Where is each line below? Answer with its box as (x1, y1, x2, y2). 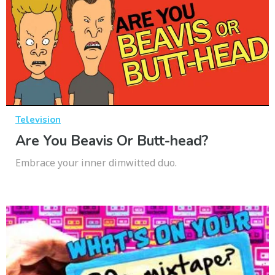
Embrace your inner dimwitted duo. (15, 156, 177, 170)
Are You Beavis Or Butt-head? (15, 131, 208, 151)
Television (15, 114, 61, 126)
